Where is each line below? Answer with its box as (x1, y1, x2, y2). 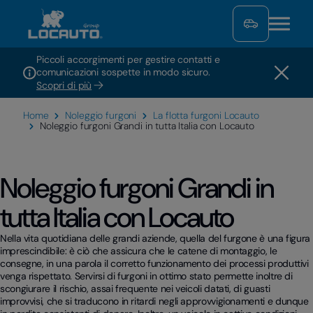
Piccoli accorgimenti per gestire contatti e (36, 53, 220, 66)
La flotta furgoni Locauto (153, 109, 259, 122)
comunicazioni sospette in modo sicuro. (36, 66, 210, 78)
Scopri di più (36, 79, 92, 92)
